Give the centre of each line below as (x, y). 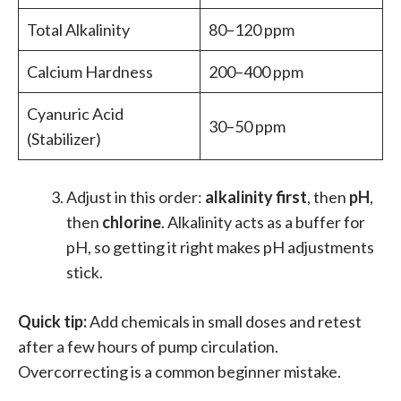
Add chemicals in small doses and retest (224, 322)
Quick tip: (52, 322)
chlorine (132, 222)
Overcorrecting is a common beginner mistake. (179, 372)
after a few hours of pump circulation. (148, 347)
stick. (85, 273)
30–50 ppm (247, 127)
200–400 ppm (256, 72)
